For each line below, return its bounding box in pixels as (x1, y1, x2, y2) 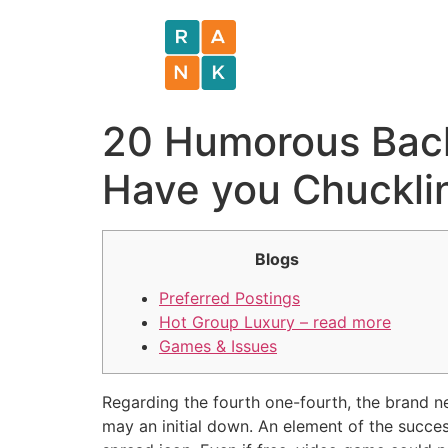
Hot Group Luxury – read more (159, 311, 391, 332)
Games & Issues (159, 335, 277, 356)
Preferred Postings (159, 287, 300, 308)
